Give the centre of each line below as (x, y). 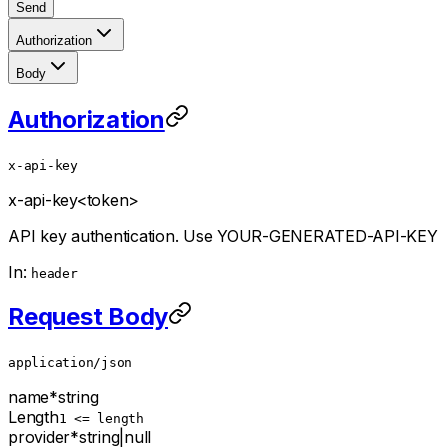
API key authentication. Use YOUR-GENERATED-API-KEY (223, 235)
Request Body (88, 317)
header (54, 273)
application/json (70, 363)
